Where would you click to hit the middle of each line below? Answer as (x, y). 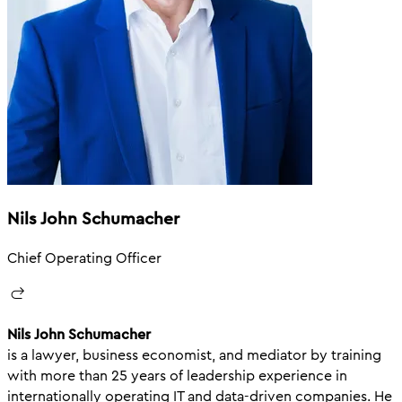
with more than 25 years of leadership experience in (177, 376)
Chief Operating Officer (84, 258)
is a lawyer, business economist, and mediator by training (194, 355)
